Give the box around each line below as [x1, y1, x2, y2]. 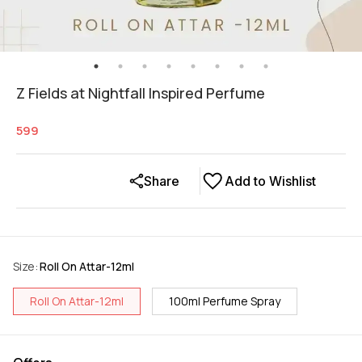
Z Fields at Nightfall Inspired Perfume [16, 83, 265, 103]
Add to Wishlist [225, 173, 316, 190]
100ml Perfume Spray [169, 293, 280, 309]
